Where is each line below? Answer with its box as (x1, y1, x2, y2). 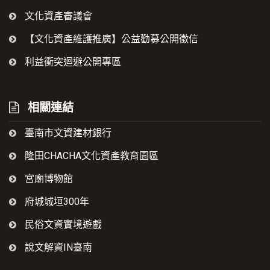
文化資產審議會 (22, 10, 92, 22)
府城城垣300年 (22, 196, 89, 208)
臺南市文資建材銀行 (22, 127, 111, 139)
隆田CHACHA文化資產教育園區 (22, 150, 159, 162)
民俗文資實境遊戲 (22, 219, 102, 231)
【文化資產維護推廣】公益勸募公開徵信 (22, 33, 198, 45)
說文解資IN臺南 (22, 242, 92, 254)
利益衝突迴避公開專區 (22, 56, 121, 68)
